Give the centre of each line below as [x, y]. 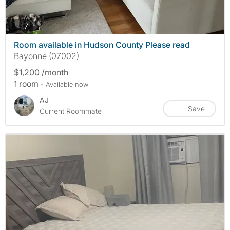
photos [39, 26]
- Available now [64, 84]
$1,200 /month [41, 72]
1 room [27, 83]
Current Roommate [71, 111]
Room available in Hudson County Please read [102, 44]
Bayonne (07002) [46, 56]
